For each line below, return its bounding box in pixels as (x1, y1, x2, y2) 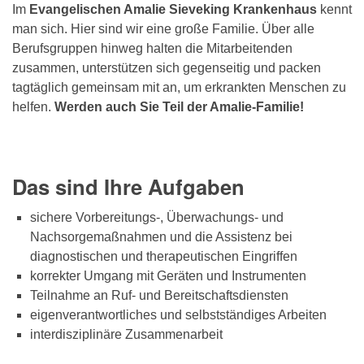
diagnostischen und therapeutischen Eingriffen (30, 249, 301, 264)
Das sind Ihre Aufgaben (12, 171, 245, 202)
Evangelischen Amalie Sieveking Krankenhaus (29, 2, 317, 17)
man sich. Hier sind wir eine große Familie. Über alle (12, 22, 314, 37)
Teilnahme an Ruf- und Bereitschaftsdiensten (30, 288, 292, 303)
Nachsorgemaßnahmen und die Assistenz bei (30, 230, 292, 245)
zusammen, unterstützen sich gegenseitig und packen (12, 61, 321, 76)
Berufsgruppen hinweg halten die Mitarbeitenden (12, 41, 292, 56)
